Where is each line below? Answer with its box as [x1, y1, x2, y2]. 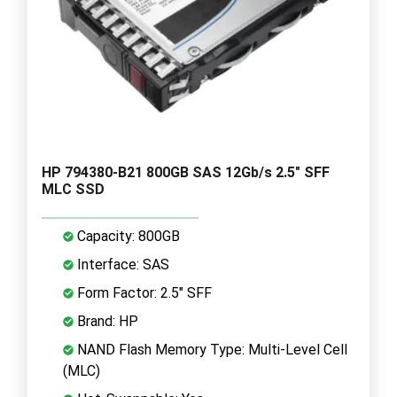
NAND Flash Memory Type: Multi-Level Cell [74, 340, 347, 358]
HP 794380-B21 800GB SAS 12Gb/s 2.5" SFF [42, 163, 330, 181]
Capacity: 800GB [74, 227, 180, 245]
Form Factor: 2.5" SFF [74, 284, 212, 301]
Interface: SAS [74, 255, 169, 273]
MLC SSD [42, 180, 105, 198]
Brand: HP [74, 312, 138, 330]
